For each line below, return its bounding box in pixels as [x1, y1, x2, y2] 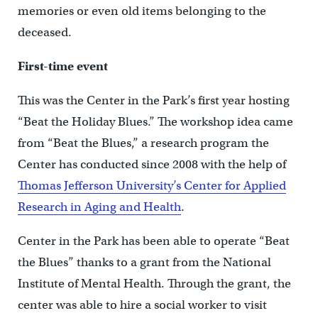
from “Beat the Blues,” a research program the [17, 136, 269, 150]
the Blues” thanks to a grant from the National [17, 255, 271, 270]
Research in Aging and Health [17, 199, 181, 214]
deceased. [17, 25, 72, 40]
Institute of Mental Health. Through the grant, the [17, 276, 291, 291]
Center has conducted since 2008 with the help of [17, 157, 286, 172]
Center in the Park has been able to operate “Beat [17, 234, 290, 248]
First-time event [17, 59, 108, 74]
